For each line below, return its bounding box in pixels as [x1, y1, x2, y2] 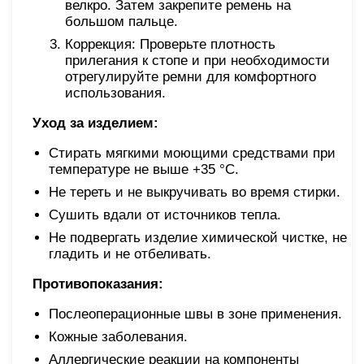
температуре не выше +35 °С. [49, 161, 239, 177]
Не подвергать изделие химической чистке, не [49, 229, 347, 245]
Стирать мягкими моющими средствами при [49, 145, 336, 161]
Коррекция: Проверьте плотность [65, 36, 275, 52]
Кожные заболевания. [49, 328, 188, 344]
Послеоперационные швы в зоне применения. [49, 305, 342, 322]
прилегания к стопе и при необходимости [65, 52, 330, 68]
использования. [65, 84, 166, 101]
